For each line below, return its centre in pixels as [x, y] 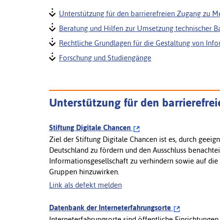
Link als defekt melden [85, 185]
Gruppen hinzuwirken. [84, 171]
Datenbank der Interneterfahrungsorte [111, 207]
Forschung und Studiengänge [105, 57]
